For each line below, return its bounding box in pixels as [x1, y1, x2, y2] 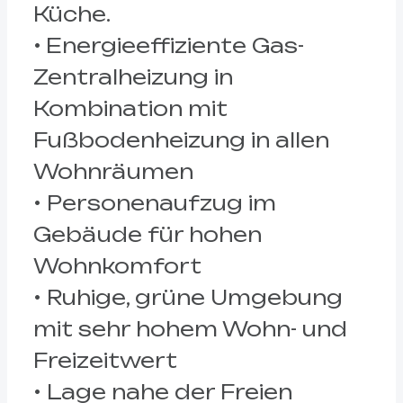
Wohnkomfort [32, 253, 201, 278]
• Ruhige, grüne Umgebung [32, 284, 343, 309]
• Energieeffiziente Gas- [32, 32, 304, 58]
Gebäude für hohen [32, 221, 262, 246]
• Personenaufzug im [32, 190, 276, 215]
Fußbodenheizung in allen [32, 127, 329, 152]
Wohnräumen [32, 158, 193, 184]
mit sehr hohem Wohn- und [32, 316, 347, 341]
